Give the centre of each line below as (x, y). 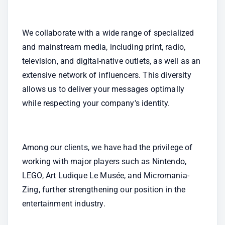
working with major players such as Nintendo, (104, 161)
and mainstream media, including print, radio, (104, 47)
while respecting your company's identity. (96, 103)
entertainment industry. (64, 204)
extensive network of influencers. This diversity (107, 75)
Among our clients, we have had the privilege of (107, 147)
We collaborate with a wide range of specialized (108, 33)
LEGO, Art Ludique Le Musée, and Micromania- (106, 176)
